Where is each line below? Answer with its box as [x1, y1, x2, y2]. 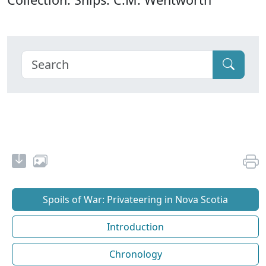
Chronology [109, 247, 162, 261]
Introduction [107, 220, 164, 233]
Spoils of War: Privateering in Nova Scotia [43, 192, 228, 206]
